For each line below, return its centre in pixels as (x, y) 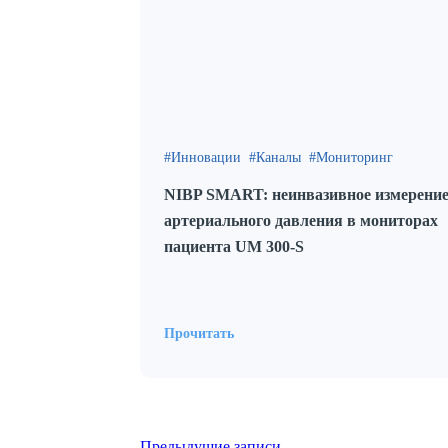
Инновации (206, 157)
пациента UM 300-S (234, 246)
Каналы (278, 157)
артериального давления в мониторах (301, 220)
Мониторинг (354, 157)
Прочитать (199, 333)
